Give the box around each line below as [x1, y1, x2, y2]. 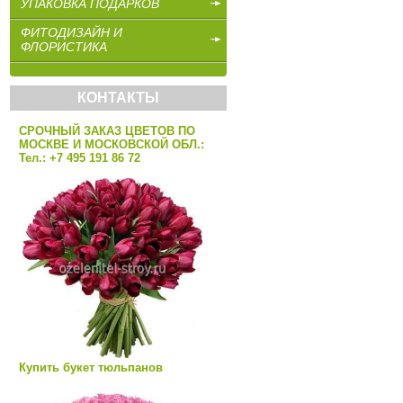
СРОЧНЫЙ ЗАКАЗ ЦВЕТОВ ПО [19, 124, 195, 138]
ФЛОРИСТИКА [21, 40, 107, 54]
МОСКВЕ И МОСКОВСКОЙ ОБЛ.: [19, 138, 204, 151]
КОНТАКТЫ [77, 90, 159, 105]
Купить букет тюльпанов [19, 361, 163, 374]
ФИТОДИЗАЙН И [21, 25, 122, 40]
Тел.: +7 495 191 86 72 [19, 151, 140, 165]
